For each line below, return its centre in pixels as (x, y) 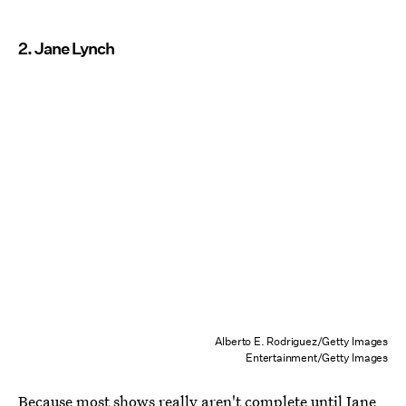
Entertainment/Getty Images (317, 358)
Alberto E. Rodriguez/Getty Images (301, 342)
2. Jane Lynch (66, 49)
